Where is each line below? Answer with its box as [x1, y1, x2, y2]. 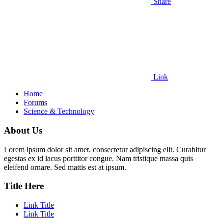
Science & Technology [24, 107, 94, 116]
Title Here [4, 181, 44, 192]
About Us [4, 125, 42, 136]
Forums [24, 98, 47, 107]
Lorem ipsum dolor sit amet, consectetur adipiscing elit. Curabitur [4, 145, 206, 154]
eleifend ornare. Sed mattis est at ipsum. [4, 163, 126, 171]
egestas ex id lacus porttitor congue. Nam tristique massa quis [4, 154, 193, 163]
